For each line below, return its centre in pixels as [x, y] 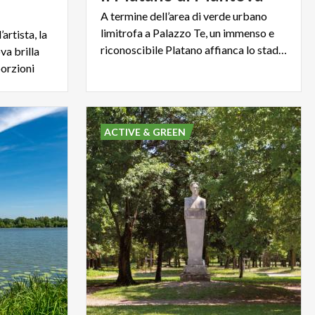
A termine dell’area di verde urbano [184, 15]
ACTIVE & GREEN [144, 131]
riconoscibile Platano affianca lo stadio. [282, 49]
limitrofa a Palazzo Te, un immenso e [187, 32]
